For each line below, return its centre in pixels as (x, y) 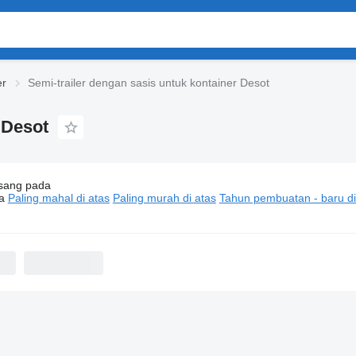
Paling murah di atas (164, 198)
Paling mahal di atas (58, 198)
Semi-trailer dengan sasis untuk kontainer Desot (149, 83)
